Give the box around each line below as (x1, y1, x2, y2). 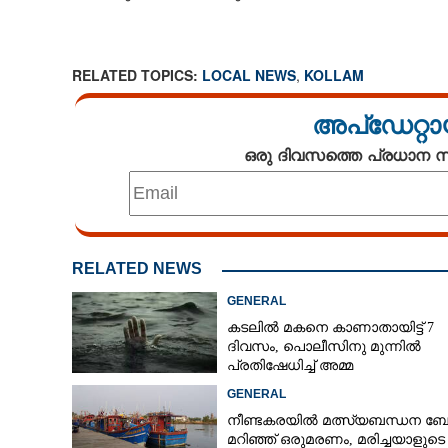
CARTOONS (23, 26, 94, 40)
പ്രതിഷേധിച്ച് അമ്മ (226, 358, 353, 373)
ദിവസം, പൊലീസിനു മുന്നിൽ (226, 339, 421, 354)
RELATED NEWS (71, 260, 202, 277)
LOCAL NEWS (201, 65, 296, 85)
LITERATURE (23, 84, 100, 98)
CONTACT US (30, 200, 108, 214)
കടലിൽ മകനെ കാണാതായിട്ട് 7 (226, 320, 434, 335)
